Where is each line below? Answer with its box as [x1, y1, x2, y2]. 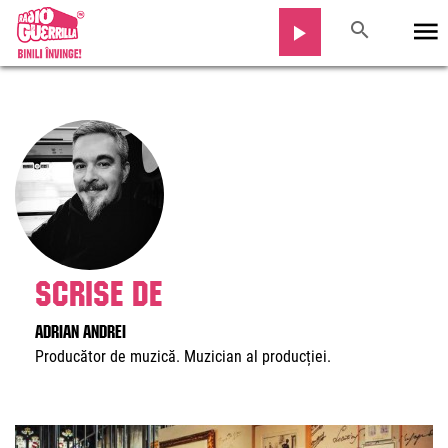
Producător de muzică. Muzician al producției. [35, 347, 331, 366]
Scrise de [35, 279, 163, 297]
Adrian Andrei [35, 324, 126, 334]
